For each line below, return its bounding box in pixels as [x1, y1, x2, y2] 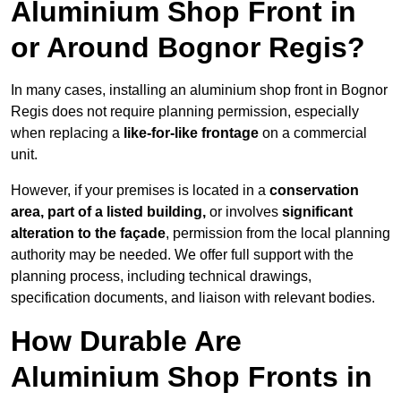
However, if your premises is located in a [11, 183, 269, 199]
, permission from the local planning [166, 226, 390, 242]
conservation [269, 183, 359, 199]
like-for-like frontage [124, 125, 259, 141]
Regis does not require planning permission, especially [11, 104, 359, 120]
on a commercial [259, 125, 367, 141]
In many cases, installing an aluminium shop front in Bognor [11, 82, 388, 98]
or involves [206, 204, 282, 220]
